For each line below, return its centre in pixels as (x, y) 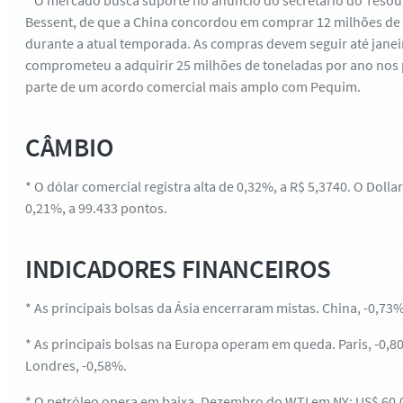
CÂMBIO (69, 148)
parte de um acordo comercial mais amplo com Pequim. (193, 87)
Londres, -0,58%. (76, 366)
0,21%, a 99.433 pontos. (96, 208)
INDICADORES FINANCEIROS (178, 269)
